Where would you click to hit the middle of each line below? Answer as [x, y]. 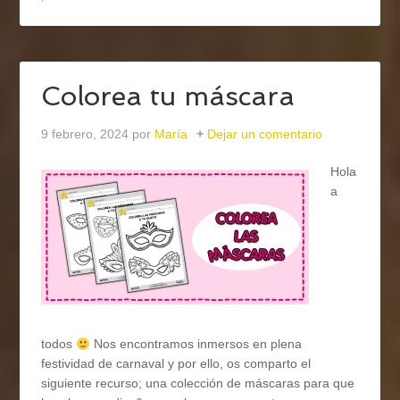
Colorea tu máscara [168, 96]
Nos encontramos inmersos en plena [196, 344]
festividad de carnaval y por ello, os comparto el [176, 364]
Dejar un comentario [265, 134]
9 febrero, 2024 [85, 134]
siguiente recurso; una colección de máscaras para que [198, 383]
